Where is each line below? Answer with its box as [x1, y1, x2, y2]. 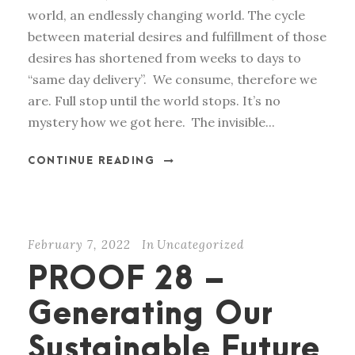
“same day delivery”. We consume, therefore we [28, 71, 317, 88]
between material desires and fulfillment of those [28, 29, 326, 45]
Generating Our [28, 298, 273, 333]
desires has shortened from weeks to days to [28, 50, 301, 67]
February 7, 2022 [28, 237, 131, 253]
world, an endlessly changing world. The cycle [28, 7, 305, 24]
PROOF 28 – [28, 263, 226, 298]
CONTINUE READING [28, 155, 155, 167]
